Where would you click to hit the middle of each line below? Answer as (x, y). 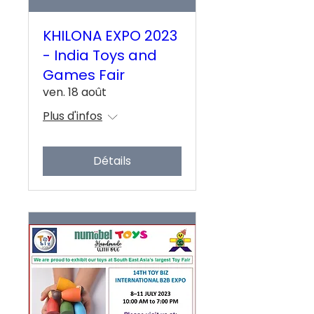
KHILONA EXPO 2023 (110, 36)
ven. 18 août (75, 93)
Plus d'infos (73, 116)
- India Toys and (100, 56)
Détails (112, 161)
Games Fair (84, 75)
